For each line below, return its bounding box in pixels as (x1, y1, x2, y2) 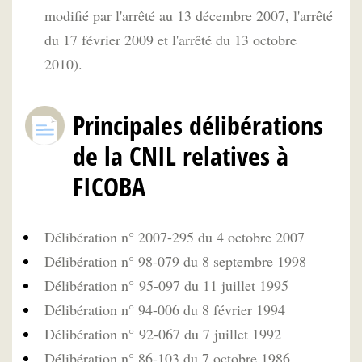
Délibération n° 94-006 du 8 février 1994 (44, 300, 285, 319)
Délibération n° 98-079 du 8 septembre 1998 (44, 251, 306, 271)
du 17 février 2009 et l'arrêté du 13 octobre (44, 29, 297, 49)
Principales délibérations (73, 107, 323, 142)
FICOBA (73, 168, 145, 204)
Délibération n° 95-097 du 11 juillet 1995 (44, 276, 288, 295)
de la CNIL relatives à (73, 137, 288, 173)
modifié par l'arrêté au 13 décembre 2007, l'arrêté (44, 5, 333, 25)
